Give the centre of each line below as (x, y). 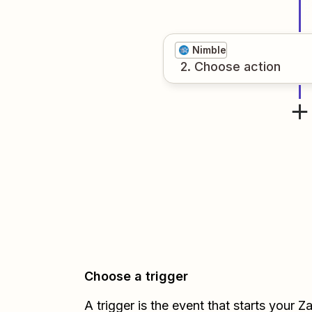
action (262, 67)
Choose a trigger (136, 276)
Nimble (209, 50)
